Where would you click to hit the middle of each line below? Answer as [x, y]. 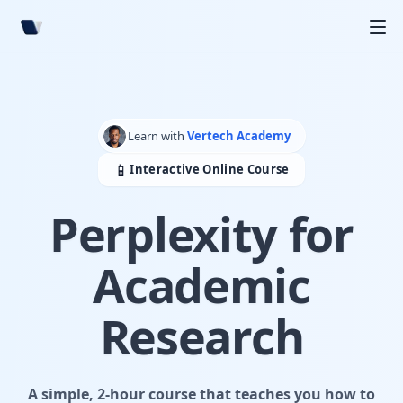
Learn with [157, 135]
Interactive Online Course [210, 169]
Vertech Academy [238, 135]
